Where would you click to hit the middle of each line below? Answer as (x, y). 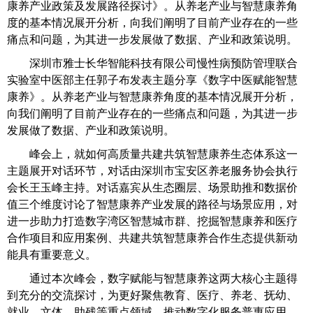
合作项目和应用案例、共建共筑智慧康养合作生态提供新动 (152, 238)
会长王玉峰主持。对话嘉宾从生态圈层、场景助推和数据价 (152, 188)
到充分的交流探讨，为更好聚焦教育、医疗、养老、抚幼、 (152, 295)
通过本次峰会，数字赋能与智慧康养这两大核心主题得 (163, 278)
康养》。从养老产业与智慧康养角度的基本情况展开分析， (152, 97)
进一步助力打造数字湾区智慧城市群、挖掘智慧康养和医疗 (152, 221)
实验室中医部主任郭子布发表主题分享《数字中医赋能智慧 (152, 80)
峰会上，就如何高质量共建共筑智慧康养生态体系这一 (163, 154)
